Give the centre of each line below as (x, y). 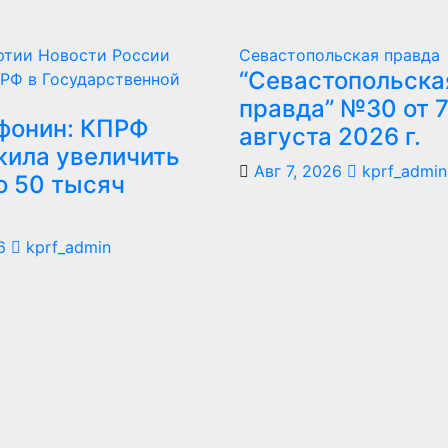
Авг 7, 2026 (298, 171)
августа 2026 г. (330, 137)
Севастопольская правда (339, 55)
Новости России (104, 55)
